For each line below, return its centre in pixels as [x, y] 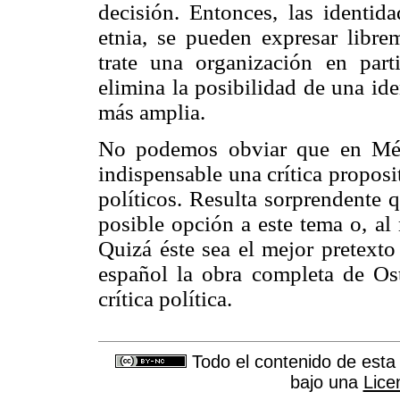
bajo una [326, 383]
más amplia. [152, 112]
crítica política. [165, 299]
